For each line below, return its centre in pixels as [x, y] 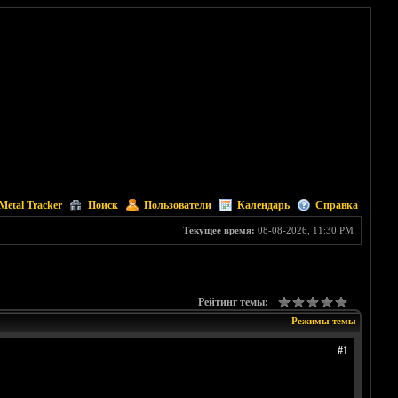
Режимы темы [323, 321]
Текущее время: [219, 230]
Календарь [263, 205]
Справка [336, 205]
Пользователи [177, 205]
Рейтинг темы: [233, 302]
